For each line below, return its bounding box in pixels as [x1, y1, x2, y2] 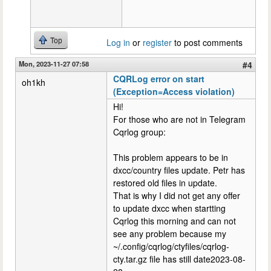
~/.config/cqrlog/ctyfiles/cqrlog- [113, 240, 229, 252]
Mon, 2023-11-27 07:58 [19, 59, 89, 68]
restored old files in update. [113, 177, 217, 189]
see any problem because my [113, 227, 226, 240]
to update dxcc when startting [113, 202, 226, 214]
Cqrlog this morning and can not [113, 215, 236, 227]
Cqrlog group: [113, 126, 166, 138]
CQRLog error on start [113, 73, 204, 85]
